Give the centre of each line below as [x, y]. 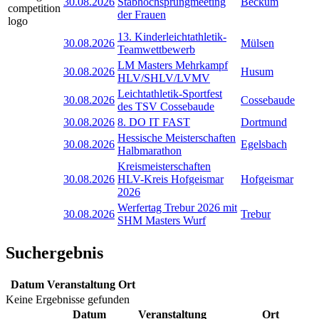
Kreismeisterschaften [164, 166]
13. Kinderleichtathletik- [172, 36]
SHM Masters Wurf [162, 220]
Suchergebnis [54, 252]
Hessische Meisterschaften [177, 137]
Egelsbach [264, 144]
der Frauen [142, 14]
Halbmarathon [150, 150]
